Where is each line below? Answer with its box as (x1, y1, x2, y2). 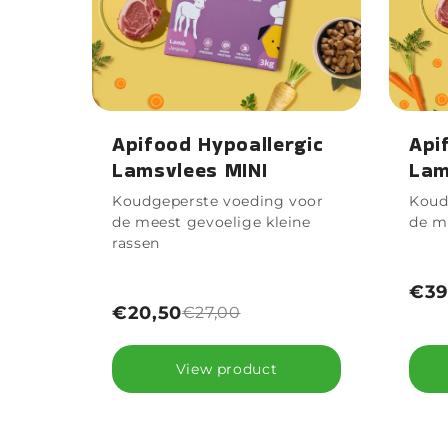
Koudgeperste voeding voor (112, 191, 324, 210)
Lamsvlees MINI (112, 155, 268, 184)
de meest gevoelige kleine (112, 212, 311, 231)
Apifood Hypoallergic (112, 129, 324, 158)
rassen (112, 233, 160, 252)
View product (175, 359, 278, 378)
